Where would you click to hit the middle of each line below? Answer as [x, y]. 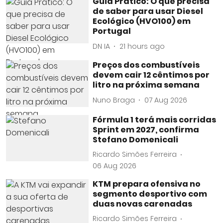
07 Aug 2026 [166, 100]
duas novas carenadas [143, 204]
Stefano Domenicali [136, 139]
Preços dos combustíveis [146, 65]
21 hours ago [142, 46]
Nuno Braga [114, 100]
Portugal [112, 31]
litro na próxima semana [146, 85]
